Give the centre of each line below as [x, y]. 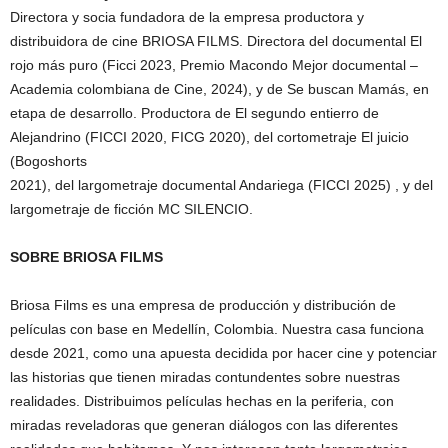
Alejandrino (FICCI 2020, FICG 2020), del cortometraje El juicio [209, 136]
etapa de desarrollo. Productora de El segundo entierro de [194, 112]
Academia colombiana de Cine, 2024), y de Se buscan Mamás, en [219, 88]
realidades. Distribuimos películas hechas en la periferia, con [202, 400]
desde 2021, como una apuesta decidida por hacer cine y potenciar [223, 352]
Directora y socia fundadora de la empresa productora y [187, 16]
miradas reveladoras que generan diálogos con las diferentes [204, 424]
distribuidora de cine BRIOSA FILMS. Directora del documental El [216, 40]
